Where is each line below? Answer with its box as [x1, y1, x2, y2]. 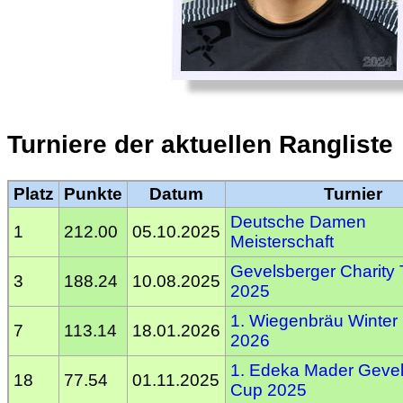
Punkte [64, 184, 122, 204]
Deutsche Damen [230, 212, 366, 232]
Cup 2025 [230, 381, 307, 400]
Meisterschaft [230, 232, 334, 252]
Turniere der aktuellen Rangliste [7, 130, 393, 158]
